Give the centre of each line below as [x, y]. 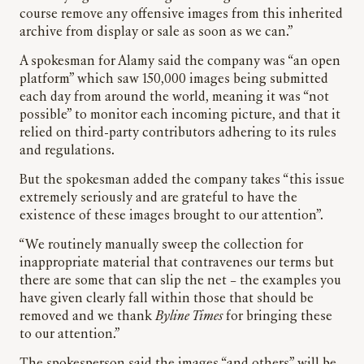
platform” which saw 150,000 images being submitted [174, 80]
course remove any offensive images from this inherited [181, 15]
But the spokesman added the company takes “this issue [182, 181]
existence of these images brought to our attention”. [175, 217]
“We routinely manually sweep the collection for [161, 246]
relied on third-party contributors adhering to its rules [178, 134]
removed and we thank [86, 317]
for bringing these [279, 317]
